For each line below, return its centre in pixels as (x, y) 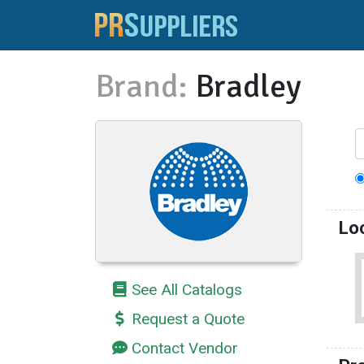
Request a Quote (188, 319)
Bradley (248, 87)
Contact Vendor (185, 349)
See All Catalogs (187, 290)
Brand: (141, 87)
